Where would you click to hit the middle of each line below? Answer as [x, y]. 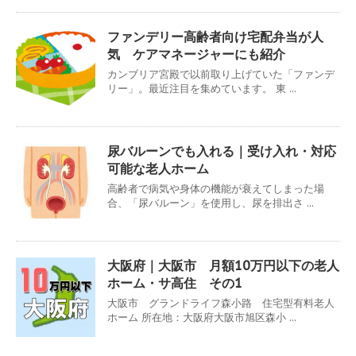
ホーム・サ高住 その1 [175, 282]
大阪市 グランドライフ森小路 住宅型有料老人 [221, 303]
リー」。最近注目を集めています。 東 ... [202, 88]
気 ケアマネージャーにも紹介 [196, 54]
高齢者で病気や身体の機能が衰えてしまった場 [216, 188]
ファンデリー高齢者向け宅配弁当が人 [215, 36]
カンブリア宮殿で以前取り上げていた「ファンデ [221, 74]
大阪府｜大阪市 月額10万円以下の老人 [223, 265]
